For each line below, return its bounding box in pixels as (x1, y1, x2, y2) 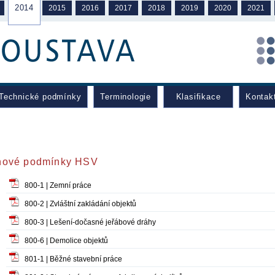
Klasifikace (170, 92, 227, 101)
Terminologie (100, 92, 152, 101)
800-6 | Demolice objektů (25, 236, 108, 245)
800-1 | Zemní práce (25, 181, 91, 190)
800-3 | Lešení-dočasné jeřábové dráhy (25, 218, 156, 227)
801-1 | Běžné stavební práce (25, 255, 122, 263)
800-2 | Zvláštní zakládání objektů (25, 199, 136, 208)
